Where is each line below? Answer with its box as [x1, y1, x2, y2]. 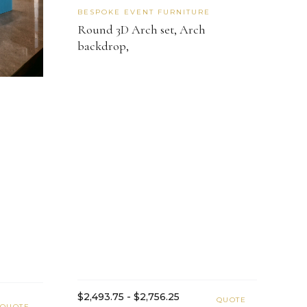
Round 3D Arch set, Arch [77, 22, 206, 38]
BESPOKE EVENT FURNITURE [77, 8, 210, 17]
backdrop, [77, 38, 129, 54]
